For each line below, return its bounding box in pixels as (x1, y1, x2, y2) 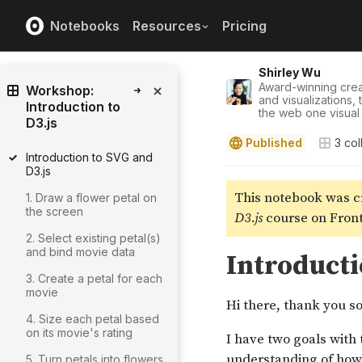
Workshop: (26, 82, 94, 99)
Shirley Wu (259, 65, 321, 79)
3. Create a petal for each (26, 271, 162, 285)
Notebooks (50, 17, 120, 34)
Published (246, 136, 302, 149)
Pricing (222, 17, 267, 34)
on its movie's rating (26, 326, 133, 339)
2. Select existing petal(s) (26, 231, 161, 245)
